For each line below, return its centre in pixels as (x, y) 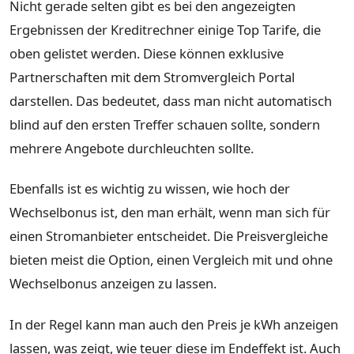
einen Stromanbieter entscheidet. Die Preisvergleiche (169, 236)
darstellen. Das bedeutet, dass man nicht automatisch (171, 100)
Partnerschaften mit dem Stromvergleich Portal (152, 77)
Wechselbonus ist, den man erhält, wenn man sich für (170, 213)
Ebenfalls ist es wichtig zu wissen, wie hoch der (150, 189)
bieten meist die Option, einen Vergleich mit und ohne (171, 260)
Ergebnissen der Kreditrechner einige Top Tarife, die (165, 29)
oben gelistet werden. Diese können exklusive (147, 53)
